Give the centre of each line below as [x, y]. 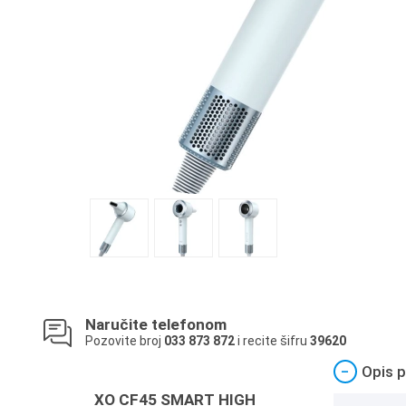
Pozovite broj [125, 341]
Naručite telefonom [156, 324]
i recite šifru [272, 341]
